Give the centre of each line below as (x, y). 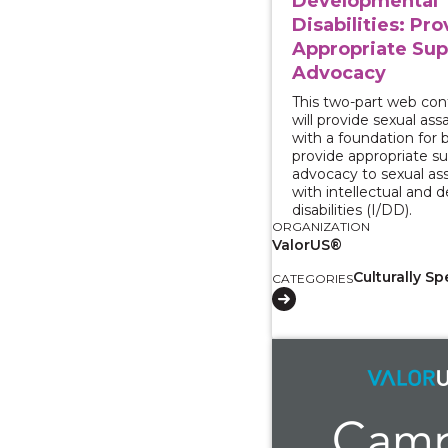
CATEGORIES (313, 278)
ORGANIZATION (321, 226)
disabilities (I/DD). (352, 209)
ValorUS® (307, 244)
